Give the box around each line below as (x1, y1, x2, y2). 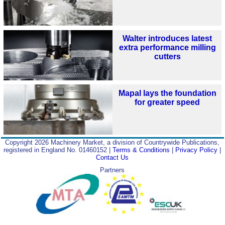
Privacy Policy (175, 146, 218, 154)
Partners (100, 166, 125, 174)
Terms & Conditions (113, 146, 170, 154)
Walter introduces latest (123, 34, 212, 43)
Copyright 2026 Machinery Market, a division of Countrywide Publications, (5, 138, 220, 146)
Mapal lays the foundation (118, 89, 216, 98)
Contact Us (96, 153, 129, 161)
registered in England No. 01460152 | (4, 146, 113, 154)
